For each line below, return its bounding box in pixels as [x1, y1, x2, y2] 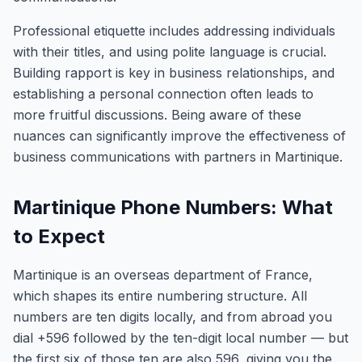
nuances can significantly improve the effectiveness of [13, 128, 346, 144]
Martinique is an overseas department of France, [13, 267, 313, 283]
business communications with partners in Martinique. [13, 149, 343, 165]
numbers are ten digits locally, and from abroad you [13, 309, 332, 325]
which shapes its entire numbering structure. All [13, 288, 307, 304]
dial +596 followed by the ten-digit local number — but [13, 330, 348, 346]
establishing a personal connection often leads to [13, 86, 314, 102]
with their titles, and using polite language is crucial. [13, 44, 326, 60]
